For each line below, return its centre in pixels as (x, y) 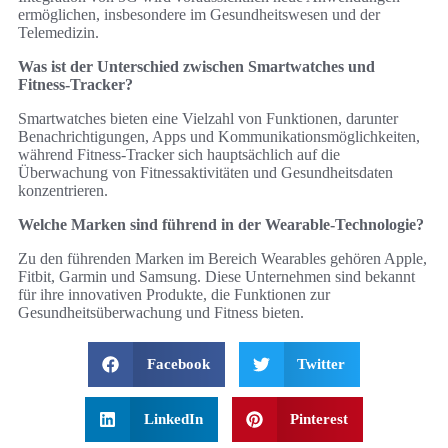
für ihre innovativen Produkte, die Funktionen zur (174, 295)
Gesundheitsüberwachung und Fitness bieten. (161, 313)
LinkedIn (173, 419)
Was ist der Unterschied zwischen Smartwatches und (196, 67)
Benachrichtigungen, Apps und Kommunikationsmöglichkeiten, (219, 137)
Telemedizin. (58, 33)
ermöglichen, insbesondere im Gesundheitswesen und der (199, 15)
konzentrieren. (63, 191)
